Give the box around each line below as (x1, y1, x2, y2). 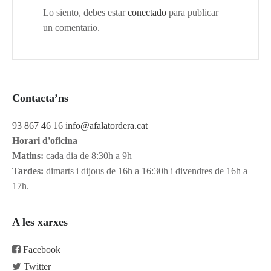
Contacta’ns (12, 92, 68, 105)
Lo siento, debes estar (43, 7, 128, 18)
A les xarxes (12, 216, 68, 229)
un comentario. (43, 22, 100, 33)
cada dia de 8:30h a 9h (44, 151, 132, 162)
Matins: (12, 151, 44, 162)
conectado (128, 7, 166, 18)
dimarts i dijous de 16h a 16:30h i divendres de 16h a (44, 166, 247, 177)
